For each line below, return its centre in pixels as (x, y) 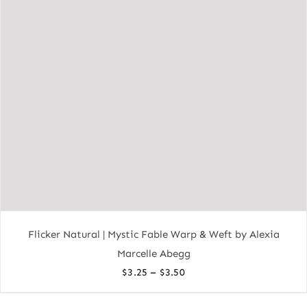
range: (200, 290)
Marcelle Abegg (153, 253)
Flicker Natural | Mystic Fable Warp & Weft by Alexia (153, 234)
